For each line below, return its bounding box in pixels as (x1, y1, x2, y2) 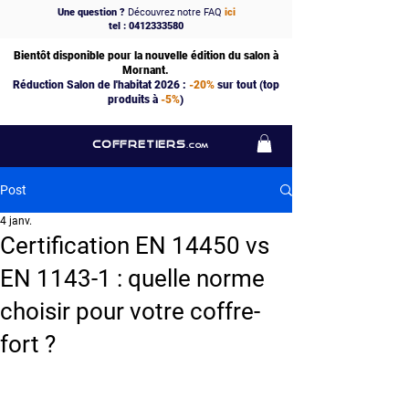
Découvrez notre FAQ (124, 6, 225, 18)
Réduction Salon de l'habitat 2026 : (12, 79, 189, 91)
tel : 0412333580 (109, 20, 184, 32)
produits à (108, 93, 161, 106)
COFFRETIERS (92, 138, 186, 150)
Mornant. (122, 64, 169, 77)
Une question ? (57, 6, 125, 18)
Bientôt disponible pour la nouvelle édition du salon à (13, 49, 278, 62)
